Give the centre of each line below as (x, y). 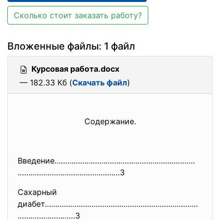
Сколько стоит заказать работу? (78, 15)
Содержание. (110, 121)
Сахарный (37, 192)
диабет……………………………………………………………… (108, 204)
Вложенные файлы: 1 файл (71, 46)
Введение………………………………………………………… (106, 161)
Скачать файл (100, 82)
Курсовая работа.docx (75, 69)
